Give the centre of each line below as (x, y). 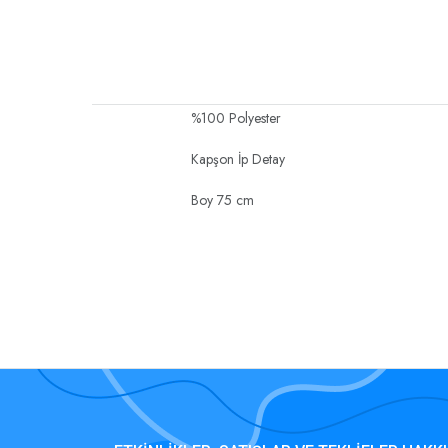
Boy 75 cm (222, 200)
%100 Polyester (235, 118)
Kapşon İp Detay (237, 159)
